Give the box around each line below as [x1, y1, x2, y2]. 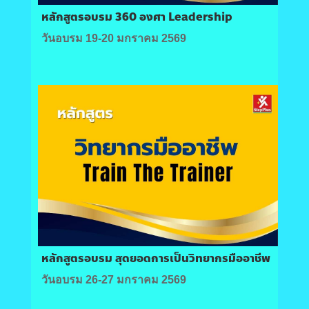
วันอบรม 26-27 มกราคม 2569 [41, 274, 186, 286]
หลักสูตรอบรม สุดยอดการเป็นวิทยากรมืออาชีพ [41, 250, 270, 268]
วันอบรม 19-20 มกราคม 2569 [41, 32, 186, 44]
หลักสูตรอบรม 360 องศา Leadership [41, 8, 232, 26]
